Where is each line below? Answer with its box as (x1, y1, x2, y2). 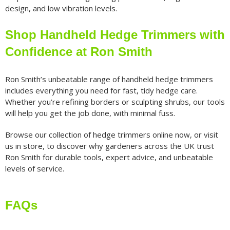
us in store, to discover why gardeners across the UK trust (5, 141, 214, 151)
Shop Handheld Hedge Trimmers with (5, 28, 225, 42)
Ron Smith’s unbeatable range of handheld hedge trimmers (5, 74, 213, 85)
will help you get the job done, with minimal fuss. (5, 108, 175, 119)
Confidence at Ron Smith (5, 45, 152, 59)
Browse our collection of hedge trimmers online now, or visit (5, 129, 218, 140)
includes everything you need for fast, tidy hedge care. (5, 85, 198, 96)
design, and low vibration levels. (5, 3, 117, 14)
